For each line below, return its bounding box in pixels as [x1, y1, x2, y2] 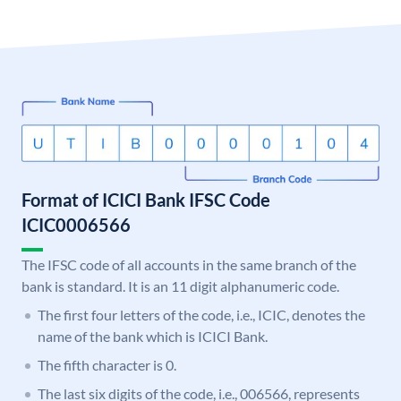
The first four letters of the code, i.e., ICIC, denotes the [38, 306, 365, 324]
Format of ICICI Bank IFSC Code [21, 189, 270, 211]
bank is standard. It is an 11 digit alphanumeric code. [21, 277, 339, 295]
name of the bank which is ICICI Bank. [38, 328, 268, 346]
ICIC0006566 [21, 214, 131, 236]
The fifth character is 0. [38, 356, 176, 374]
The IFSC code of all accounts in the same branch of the [21, 256, 356, 274]
